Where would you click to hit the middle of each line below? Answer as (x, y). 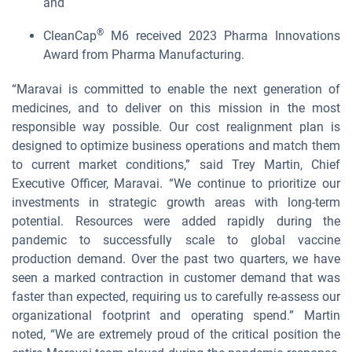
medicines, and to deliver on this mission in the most (176, 108)
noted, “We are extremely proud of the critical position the (176, 334)
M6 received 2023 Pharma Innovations (222, 36)
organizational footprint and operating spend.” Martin (176, 315)
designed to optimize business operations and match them (176, 146)
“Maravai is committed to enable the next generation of (176, 89)
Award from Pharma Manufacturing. (144, 55)
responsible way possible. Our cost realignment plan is (176, 127)
